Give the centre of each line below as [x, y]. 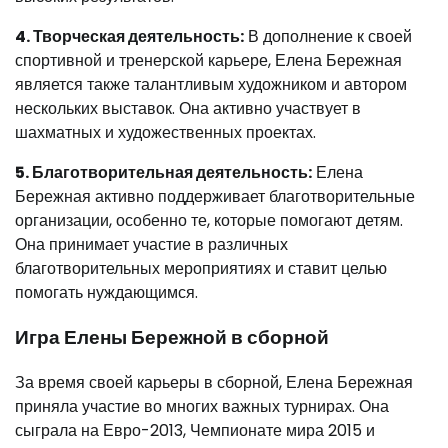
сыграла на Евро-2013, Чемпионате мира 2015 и [195, 430]
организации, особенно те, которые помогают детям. [209, 221]
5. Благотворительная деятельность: [163, 173]
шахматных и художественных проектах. [165, 133]
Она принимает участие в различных [151, 245]
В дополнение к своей [328, 37]
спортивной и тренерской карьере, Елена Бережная [208, 61]
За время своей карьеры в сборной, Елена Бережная [214, 382]
